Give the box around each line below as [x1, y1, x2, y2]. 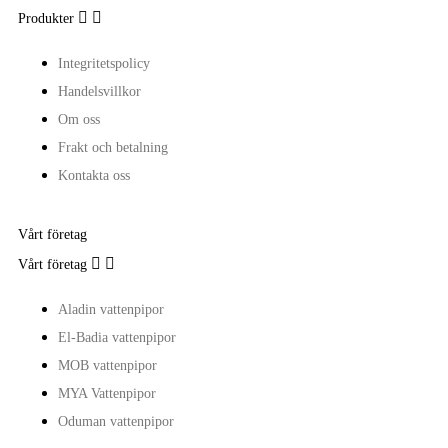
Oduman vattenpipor [58, 413, 174, 429]
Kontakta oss [58, 167, 130, 183]
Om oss [58, 111, 100, 127]
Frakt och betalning [58, 139, 168, 155]
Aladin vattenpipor [58, 301, 164, 317]
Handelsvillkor [58, 83, 141, 99]
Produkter [18, 10, 74, 26]
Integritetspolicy [58, 55, 150, 71]
